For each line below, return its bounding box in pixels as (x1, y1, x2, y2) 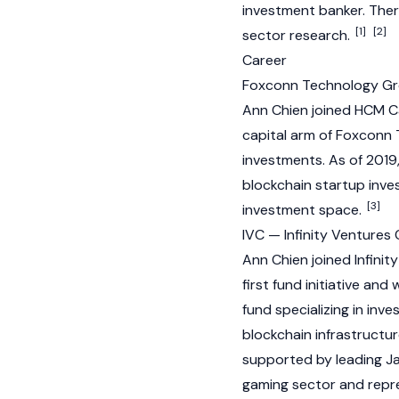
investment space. (242, 200, 365, 219)
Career (242, 51, 287, 69)
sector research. (242, 26, 354, 45)
